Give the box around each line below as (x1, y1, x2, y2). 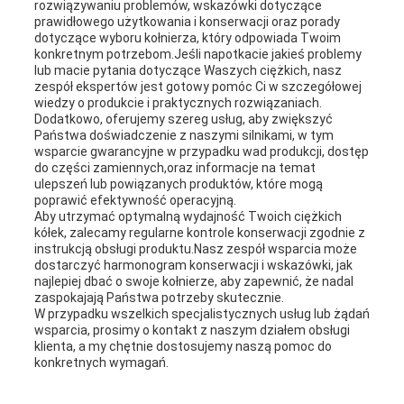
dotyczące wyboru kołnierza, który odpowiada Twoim (33, 31, 341, 46)
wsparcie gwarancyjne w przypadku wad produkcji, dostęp (33, 144, 369, 160)
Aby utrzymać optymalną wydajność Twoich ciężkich (33, 209, 342, 225)
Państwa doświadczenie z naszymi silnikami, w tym (33, 128, 334, 143)
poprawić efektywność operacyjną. (33, 193, 236, 208)
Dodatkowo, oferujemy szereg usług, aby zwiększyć (33, 112, 333, 127)
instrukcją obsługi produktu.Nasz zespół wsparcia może (33, 242, 357, 257)
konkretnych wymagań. (33, 355, 169, 371)
